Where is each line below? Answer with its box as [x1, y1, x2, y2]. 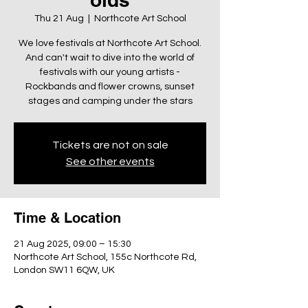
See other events [65, 156, 155, 167]
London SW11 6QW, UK [14, 265, 115, 275]
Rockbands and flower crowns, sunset [25, 82, 195, 91]
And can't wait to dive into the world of [25, 53, 195, 63]
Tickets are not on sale [52, 140, 168, 151]
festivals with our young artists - [40, 67, 180, 77]
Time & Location [14, 210, 121, 226]
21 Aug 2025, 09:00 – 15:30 [14, 239, 131, 249]
